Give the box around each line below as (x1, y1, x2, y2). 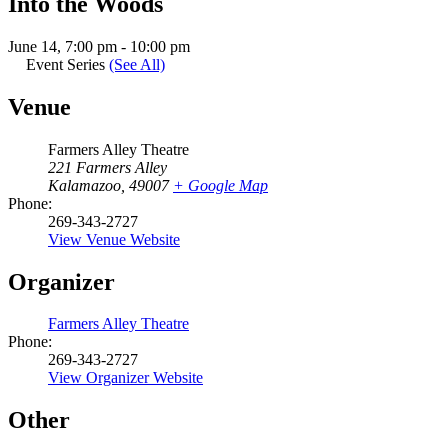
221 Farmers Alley (48, 158, 167, 176)
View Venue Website (48, 230, 180, 248)
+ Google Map (173, 176, 268, 194)
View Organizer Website (48, 369, 203, 387)
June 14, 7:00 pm (8, 37, 117, 55)
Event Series (26, 55, 109, 73)
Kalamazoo (48, 176, 121, 194)
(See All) (109, 55, 165, 73)
